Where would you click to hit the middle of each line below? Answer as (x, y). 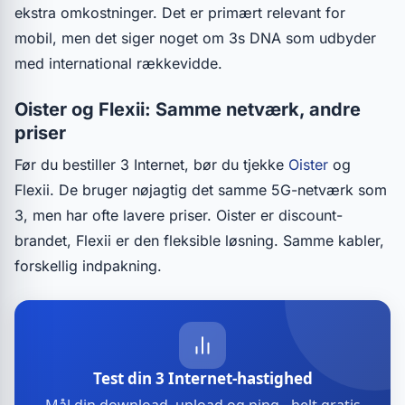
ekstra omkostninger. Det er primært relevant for (180, 13)
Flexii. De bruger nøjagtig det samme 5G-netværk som (201, 190)
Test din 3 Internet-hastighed (202, 378)
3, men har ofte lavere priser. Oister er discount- (179, 215)
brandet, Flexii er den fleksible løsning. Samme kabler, (199, 240)
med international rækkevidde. (118, 63)
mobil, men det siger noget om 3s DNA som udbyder (195, 38)
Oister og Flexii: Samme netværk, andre (188, 109)
